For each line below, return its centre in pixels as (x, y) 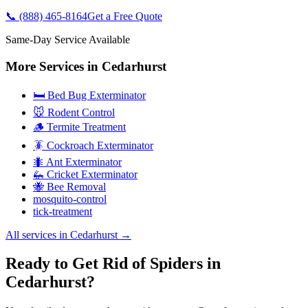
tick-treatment (63, 211)
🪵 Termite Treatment (79, 126)
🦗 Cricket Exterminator (85, 174)
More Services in (54, 66)
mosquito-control (70, 199)
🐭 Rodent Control (74, 112)
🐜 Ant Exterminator (77, 162)
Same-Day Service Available (68, 40)
